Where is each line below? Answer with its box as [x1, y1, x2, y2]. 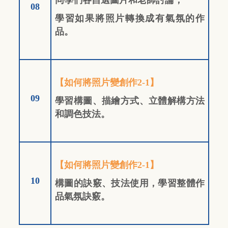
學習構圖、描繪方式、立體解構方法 [55, 95, 205, 106]
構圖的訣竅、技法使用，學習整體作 [55, 178, 205, 188]
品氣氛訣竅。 [55, 191, 110, 202]
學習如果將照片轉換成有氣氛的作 [55, 13, 205, 23]
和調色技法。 [55, 108, 110, 119]
